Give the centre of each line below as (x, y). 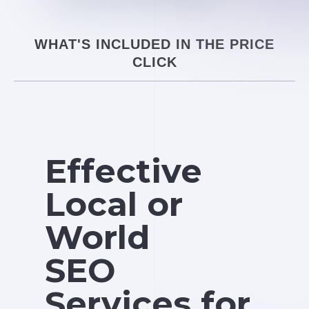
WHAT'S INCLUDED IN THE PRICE (154, 44)
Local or (114, 204)
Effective (123, 171)
